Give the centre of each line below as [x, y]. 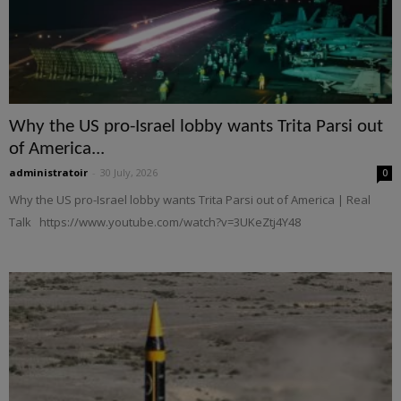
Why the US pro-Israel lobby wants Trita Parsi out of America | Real [190, 199]
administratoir [48, 172]
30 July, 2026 [129, 172]
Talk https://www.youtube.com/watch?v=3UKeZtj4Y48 [155, 222]
